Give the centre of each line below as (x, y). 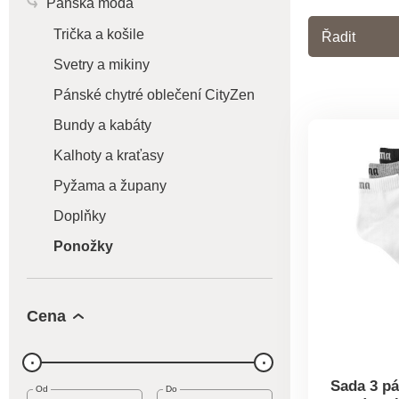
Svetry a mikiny (102, 65)
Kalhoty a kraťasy (109, 155)
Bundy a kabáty (102, 125)
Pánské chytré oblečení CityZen (154, 95)
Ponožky (83, 246)
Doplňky (80, 216)
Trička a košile (99, 34)
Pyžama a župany (110, 186)
